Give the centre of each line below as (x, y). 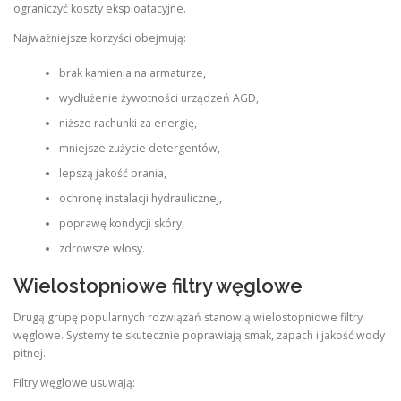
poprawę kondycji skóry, (121, 223)
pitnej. (30, 353)
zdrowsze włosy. (102, 248)
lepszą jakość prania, (112, 173)
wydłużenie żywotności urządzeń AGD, (158, 98)
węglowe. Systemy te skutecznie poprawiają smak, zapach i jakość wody (199, 335)
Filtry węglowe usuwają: (74, 383)
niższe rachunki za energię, (128, 123)
